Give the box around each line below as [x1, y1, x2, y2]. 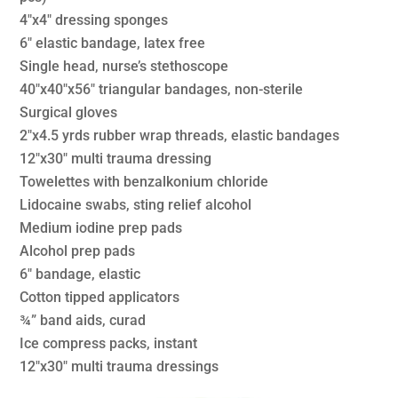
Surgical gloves [20, 103, 118, 121]
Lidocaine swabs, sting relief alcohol [20, 195, 252, 213]
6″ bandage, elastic [20, 265, 141, 283]
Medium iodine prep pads [20, 219, 183, 236]
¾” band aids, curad [20, 311, 147, 329]
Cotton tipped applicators [20, 288, 180, 306]
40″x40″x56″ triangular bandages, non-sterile [20, 80, 304, 98]
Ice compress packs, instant [20, 334, 198, 352]
